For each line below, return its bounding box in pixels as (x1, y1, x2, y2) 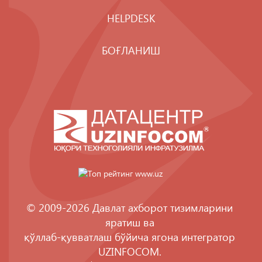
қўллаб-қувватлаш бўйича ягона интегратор (24, 229, 235, 244)
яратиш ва (105, 215, 154, 229)
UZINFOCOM (98, 244, 159, 258)
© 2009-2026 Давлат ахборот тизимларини (26, 200, 233, 215)
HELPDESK (107, 11, 155, 25)
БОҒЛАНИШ (102, 43, 160, 57)
